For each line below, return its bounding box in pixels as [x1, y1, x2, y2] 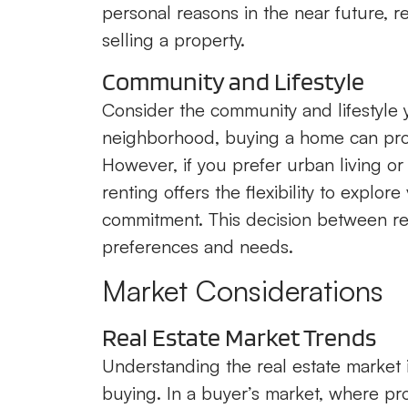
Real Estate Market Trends [102, 321, 376, 353]
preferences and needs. [102, 235, 293, 258]
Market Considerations [102, 272, 383, 310]
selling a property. [102, 27, 245, 51]
